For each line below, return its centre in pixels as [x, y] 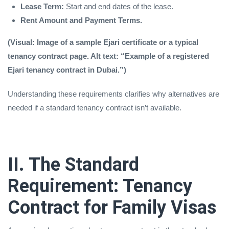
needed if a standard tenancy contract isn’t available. [95, 107]
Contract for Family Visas [112, 207]
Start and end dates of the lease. [119, 6]
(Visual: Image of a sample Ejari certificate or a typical [103, 42]
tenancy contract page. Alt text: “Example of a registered [108, 56]
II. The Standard [73, 164]
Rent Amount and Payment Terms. [81, 20]
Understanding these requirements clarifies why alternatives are [113, 94]
